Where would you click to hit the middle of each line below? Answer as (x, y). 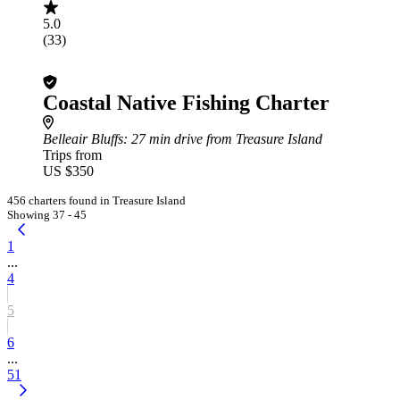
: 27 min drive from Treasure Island (223, 139)
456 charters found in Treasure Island (96, 200)
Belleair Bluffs (83, 139)
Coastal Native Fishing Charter (186, 103)
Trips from (72, 155)
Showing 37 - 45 (47, 215)
